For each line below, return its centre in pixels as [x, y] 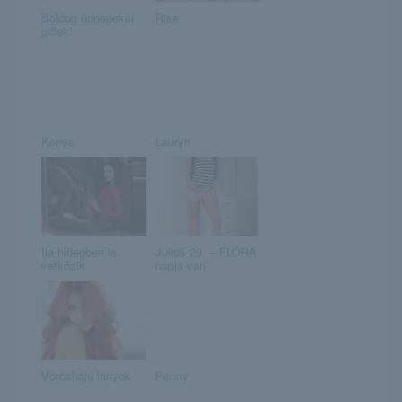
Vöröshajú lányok [86, 375]
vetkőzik [63, 265]
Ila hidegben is [79, 251]
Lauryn [172, 141]
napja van [180, 265]
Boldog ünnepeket [88, 17]
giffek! [57, 31]
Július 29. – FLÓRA [205, 251]
